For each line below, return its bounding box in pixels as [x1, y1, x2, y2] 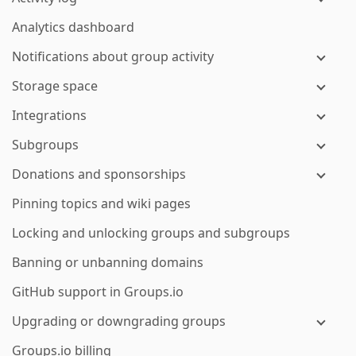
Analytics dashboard [12, 18, 134, 36]
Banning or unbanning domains [12, 253, 203, 271]
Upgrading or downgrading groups [12, 312, 226, 330]
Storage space [12, 77, 98, 95]
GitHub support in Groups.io [12, 283, 184, 300]
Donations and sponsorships [12, 165, 186, 183]
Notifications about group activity [12, 48, 214, 65]
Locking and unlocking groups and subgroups [12, 224, 290, 242]
